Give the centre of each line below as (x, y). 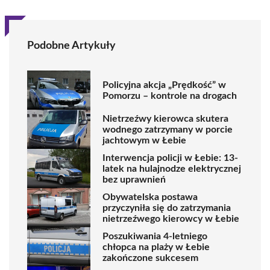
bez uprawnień (134, 179)
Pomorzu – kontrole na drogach (170, 96)
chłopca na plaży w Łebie (156, 247)
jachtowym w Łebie (144, 140)
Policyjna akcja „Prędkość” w (164, 85)
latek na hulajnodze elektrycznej (172, 168)
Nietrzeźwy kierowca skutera (165, 118)
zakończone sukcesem (150, 258)
